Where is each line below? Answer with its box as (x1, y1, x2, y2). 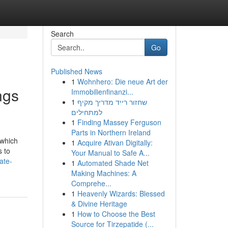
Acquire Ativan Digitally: (77, 137, 153, 148)
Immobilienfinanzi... (71, 87, 133, 97)
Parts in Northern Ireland (71, 127, 151, 137)
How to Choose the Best (77, 209, 155, 219)
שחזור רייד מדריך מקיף (77, 97, 147, 107)
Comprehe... (71, 178, 111, 188)
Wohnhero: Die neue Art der (77, 76, 168, 87)
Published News (50, 66, 102, 76)
